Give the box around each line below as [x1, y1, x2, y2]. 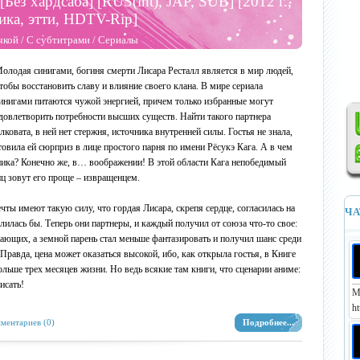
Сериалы [98, 34, 138, 46]
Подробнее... [243, 317, 294, 327]
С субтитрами [27, 34, 90, 46]
